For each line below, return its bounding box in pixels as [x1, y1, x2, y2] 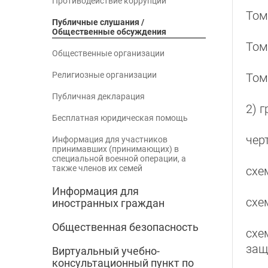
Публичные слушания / [52, 17, 144, 28]
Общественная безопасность [52, 221, 199, 234]
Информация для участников [52, 135, 167, 145]
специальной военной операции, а [52, 154, 186, 164]
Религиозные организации [52, 70, 157, 80]
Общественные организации [52, 48, 165, 59]
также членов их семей [52, 163, 142, 173]
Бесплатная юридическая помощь [52, 113, 188, 123]
